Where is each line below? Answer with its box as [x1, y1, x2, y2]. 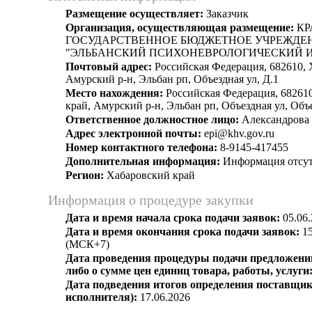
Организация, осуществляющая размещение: [65, 22, 294, 33]
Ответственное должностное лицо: [65, 114, 239, 125]
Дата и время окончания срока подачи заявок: [65, 226, 299, 237]
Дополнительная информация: [65, 155, 220, 167]
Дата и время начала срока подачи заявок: [65, 212, 280, 224]
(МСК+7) [65, 238, 109, 250]
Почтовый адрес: [65, 61, 152, 72]
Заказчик [203, 8, 249, 19]
